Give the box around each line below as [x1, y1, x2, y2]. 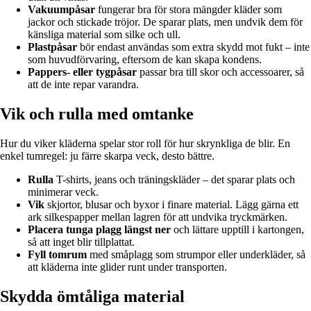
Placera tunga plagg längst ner [28, 224, 171, 236]
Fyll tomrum [28, 249, 87, 261]
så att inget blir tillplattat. [28, 236, 135, 249]
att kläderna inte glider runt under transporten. [28, 261, 227, 274]
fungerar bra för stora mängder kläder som [95, 3, 282, 16]
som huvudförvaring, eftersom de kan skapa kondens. [28, 53, 262, 66]
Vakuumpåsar [28, 3, 95, 16]
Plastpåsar [28, 41, 77, 53]
